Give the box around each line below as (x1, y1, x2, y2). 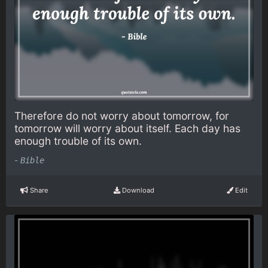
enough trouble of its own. (14, 135, 142, 148)
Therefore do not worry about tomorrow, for (14, 109, 229, 123)
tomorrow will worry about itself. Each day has (14, 122, 240, 135)
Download (120, 186, 154, 195)
